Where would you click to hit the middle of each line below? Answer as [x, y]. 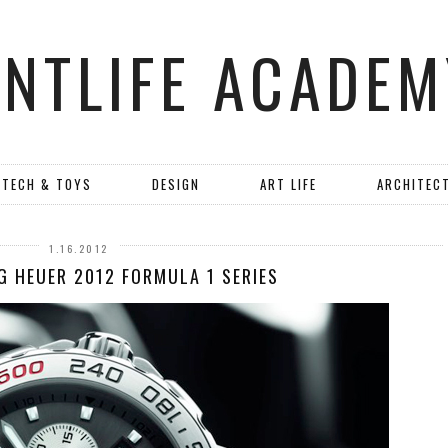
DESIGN [176, 184]
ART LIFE [288, 184]
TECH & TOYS [47, 184]
